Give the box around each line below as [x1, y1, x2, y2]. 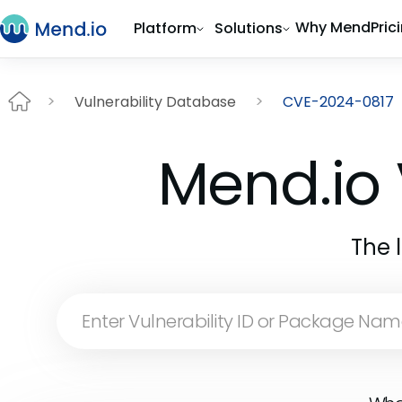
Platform [134, 18, 197, 39]
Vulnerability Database [74, 91, 236, 112]
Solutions [214, 18, 283, 39]
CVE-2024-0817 [283, 91, 394, 112]
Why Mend [295, 17, 371, 38]
